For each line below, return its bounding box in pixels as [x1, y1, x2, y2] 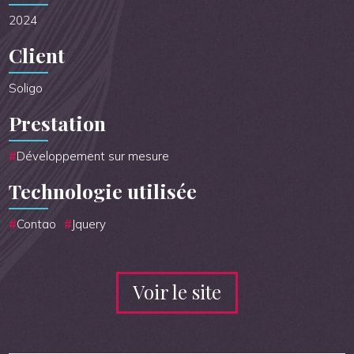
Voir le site [133, 279, 221, 305]
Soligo [9, 81, 43, 96]
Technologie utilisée [9, 178, 198, 205]
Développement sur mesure [17, 149, 170, 164]
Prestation [9, 110, 107, 137]
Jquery [72, 217, 107, 232]
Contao [17, 217, 57, 232]
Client [9, 42, 66, 69]
